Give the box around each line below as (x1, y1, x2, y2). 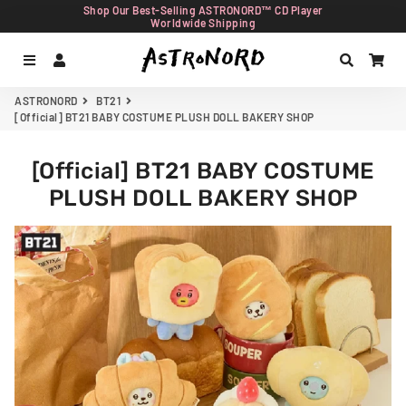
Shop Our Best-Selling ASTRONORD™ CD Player (82, 4, 324, 16)
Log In (67, 51, 104, 68)
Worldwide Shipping (150, 16, 256, 29)
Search (355, 51, 399, 68)
